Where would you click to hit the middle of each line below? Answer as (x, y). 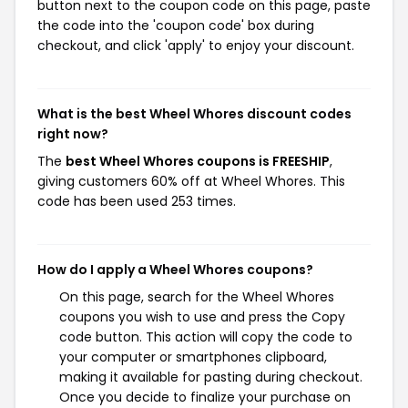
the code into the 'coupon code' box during (176, 25)
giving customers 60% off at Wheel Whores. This (191, 181)
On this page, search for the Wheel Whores (197, 297)
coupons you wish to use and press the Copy (202, 317)
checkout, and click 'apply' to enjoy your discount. (196, 46)
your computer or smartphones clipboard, (193, 357)
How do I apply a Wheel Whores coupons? (175, 270)
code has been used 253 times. (137, 201)
